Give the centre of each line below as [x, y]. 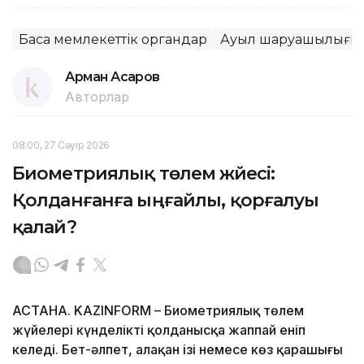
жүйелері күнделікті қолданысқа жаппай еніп [159, 329]
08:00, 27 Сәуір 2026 [61, 145]
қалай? [44, 227]
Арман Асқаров [113, 76]
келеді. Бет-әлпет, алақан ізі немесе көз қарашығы [178, 349]
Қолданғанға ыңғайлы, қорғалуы [166, 200]
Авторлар [97, 96]
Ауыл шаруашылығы [290, 39]
